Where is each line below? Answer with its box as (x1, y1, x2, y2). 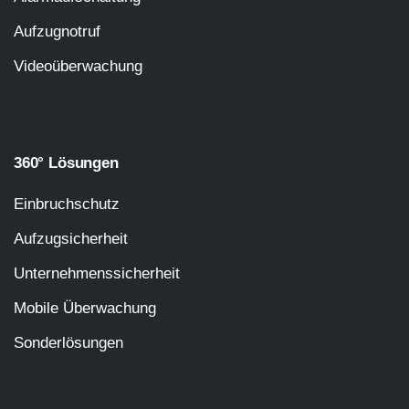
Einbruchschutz (14, 194, 120, 213)
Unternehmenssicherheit (14, 264, 180, 282)
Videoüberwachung (14, 57, 142, 75)
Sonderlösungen (14, 333, 123, 351)
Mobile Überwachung (14, 299, 156, 317)
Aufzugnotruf (14, 22, 100, 40)
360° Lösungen (14, 153, 119, 172)
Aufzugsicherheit (14, 229, 128, 247)
